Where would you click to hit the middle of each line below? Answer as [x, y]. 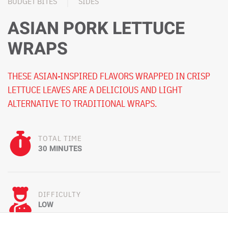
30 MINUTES [60, 148]
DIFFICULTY [60, 194]
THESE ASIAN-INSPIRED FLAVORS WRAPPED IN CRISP [109, 76]
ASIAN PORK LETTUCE [96, 28]
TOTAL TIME [60, 138]
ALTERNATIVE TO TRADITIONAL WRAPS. [82, 103]
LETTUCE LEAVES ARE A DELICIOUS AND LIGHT [95, 90]
